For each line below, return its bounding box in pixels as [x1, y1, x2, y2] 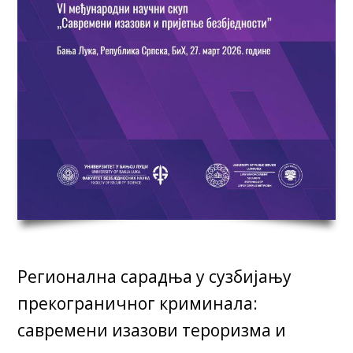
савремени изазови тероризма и [17, 319, 287, 342]
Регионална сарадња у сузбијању [17, 266, 292, 288]
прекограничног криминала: [17, 292, 258, 315]
